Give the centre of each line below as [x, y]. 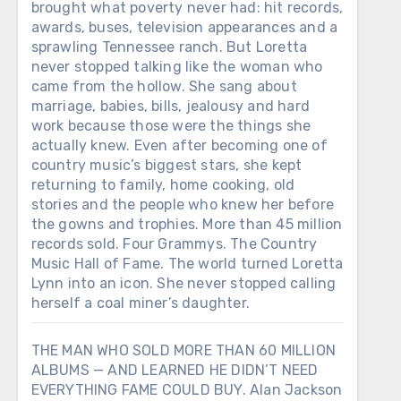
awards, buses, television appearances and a [184, 27]
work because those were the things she [171, 126]
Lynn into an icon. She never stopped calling [183, 283]
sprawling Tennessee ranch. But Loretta [169, 47]
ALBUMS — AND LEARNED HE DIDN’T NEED [175, 370]
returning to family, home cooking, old [163, 185]
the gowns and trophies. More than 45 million [187, 224]
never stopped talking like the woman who [177, 67]
